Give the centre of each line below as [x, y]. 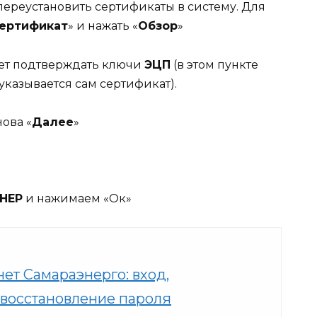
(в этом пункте [214, 64]
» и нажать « [103, 26]
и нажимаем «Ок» [77, 199]
